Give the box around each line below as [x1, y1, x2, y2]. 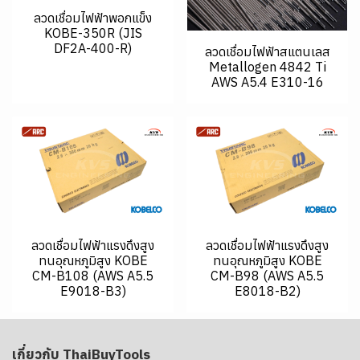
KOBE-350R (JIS [43, 25, 142, 42]
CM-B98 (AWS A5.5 [211, 267, 324, 284]
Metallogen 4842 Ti [208, 59, 326, 76]
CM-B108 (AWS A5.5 [32, 267, 153, 284]
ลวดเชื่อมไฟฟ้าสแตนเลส [204, 43, 330, 60]
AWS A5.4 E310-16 [211, 74, 324, 91]
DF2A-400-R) [54, 40, 132, 57]
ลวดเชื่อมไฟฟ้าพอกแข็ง [34, 10, 152, 27]
